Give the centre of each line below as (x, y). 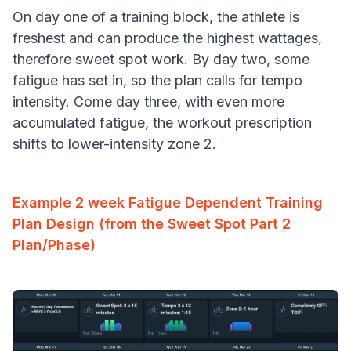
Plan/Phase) (54, 245)
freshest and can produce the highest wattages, (167, 38)
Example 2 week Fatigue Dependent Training (168, 203)
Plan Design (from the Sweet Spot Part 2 (152, 224)
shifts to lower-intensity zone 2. (114, 144)
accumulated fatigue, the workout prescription (162, 123)
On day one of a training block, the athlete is (156, 17)
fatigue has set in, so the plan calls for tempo (157, 81)
